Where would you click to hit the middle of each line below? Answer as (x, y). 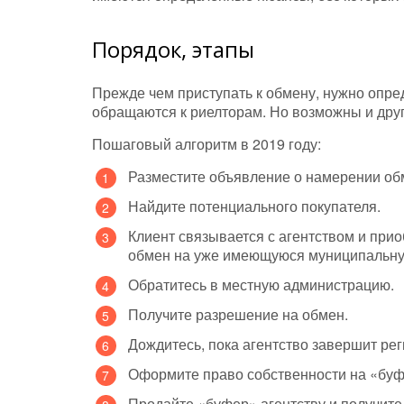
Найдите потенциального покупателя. (254, 207)
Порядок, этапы (173, 50)
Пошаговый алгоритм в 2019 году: (207, 144)
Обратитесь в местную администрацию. (261, 285)
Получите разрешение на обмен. (238, 315)
